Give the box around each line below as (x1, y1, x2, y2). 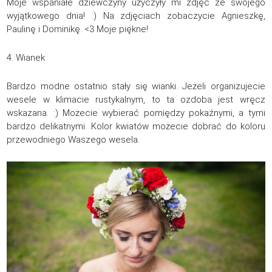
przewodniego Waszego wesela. (7, 134, 140, 146)
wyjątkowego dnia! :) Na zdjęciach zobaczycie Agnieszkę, (7, 10, 265, 22)
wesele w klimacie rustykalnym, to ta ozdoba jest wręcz (7, 94, 265, 106)
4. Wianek (7, 52, 46, 64)
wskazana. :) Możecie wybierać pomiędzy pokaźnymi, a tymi (7, 107, 265, 119)
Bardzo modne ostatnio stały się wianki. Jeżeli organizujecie (7, 81, 265, 92)
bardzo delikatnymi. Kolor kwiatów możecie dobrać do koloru (7, 121, 265, 132)
